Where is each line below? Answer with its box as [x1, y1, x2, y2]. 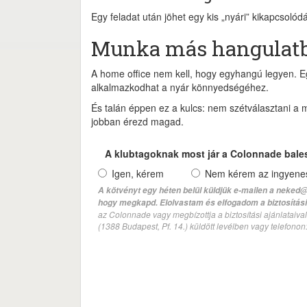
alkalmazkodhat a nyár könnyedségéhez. [91, 80, 269, 94]
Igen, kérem [112, 167, 164, 180]
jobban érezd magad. [91, 114, 184, 128]
